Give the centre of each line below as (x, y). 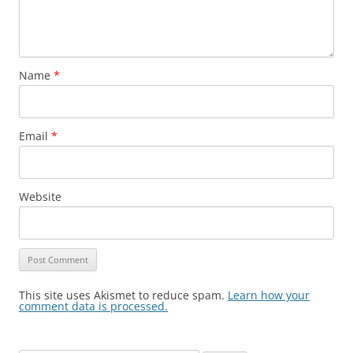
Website (40, 196)
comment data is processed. (93, 306)
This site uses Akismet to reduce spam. (123, 295)
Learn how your (269, 295)
